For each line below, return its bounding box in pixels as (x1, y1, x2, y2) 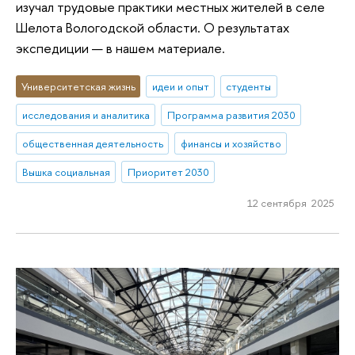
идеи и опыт (151, 79, 209, 94)
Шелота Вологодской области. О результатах (16, 17, 289, 36)
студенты (226, 79, 272, 94)
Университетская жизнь (21, 79, 136, 94)
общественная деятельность (21, 136, 163, 151)
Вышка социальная (21, 164, 110, 179)
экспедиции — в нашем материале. (16, 38, 225, 57)
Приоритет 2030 (127, 164, 209, 179)
